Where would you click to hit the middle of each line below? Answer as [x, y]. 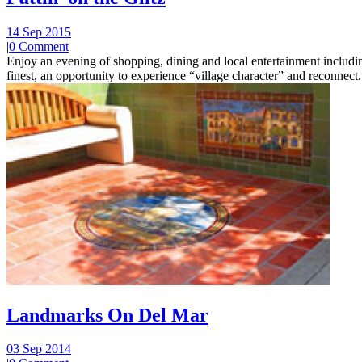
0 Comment [39, 46]
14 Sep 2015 [39, 32]
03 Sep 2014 [39, 349]
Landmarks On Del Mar [107, 315]
